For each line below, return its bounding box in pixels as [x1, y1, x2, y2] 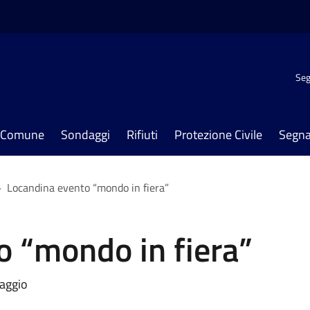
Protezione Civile [174, 125, 262, 144]
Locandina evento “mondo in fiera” [7, 179, 169, 196]
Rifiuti [127, 125, 158, 144]
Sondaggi [61, 125, 110, 144]
